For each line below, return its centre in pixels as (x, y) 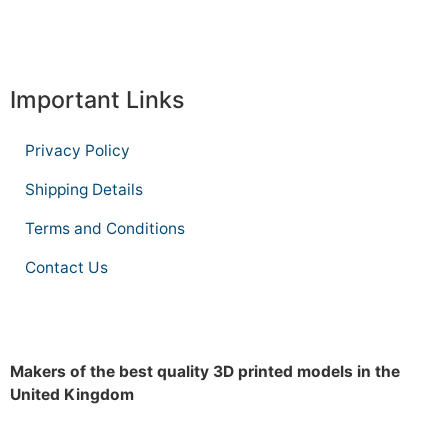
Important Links (97, 99)
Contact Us (66, 267)
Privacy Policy (77, 150)
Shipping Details (84, 189)
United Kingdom (72, 394)
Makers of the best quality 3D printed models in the (205, 371)
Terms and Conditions (105, 228)
